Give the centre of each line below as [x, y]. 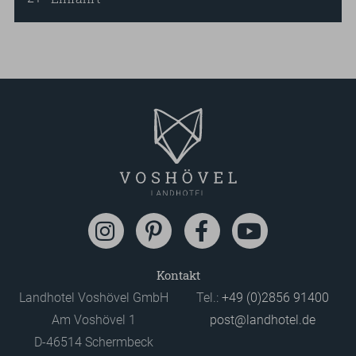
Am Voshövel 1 [93, 320]
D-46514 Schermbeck [93, 342]
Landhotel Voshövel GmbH [93, 298]
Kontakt [178, 275]
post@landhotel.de [263, 320]
